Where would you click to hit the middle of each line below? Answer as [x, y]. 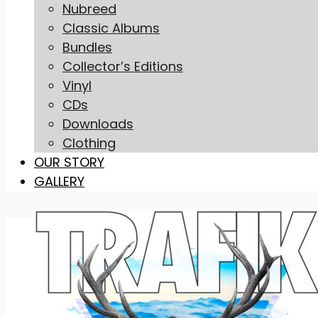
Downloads [98, 124]
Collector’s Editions [123, 66]
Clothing [89, 143]
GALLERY [59, 181]
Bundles [87, 47]
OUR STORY [69, 162]
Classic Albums [111, 28]
